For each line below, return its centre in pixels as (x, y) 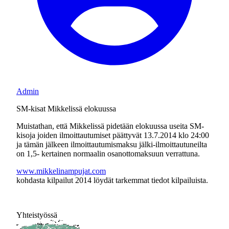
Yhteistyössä (37, 215)
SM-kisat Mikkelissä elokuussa (66, 109)
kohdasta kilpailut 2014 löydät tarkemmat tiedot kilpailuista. (112, 180)
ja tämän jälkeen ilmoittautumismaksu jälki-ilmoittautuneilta (112, 144)
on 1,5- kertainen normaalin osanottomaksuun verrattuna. (108, 154)
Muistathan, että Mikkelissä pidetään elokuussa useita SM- (110, 126)
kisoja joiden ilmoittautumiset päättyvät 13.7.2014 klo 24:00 (113, 135)
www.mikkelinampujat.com (61, 171)
